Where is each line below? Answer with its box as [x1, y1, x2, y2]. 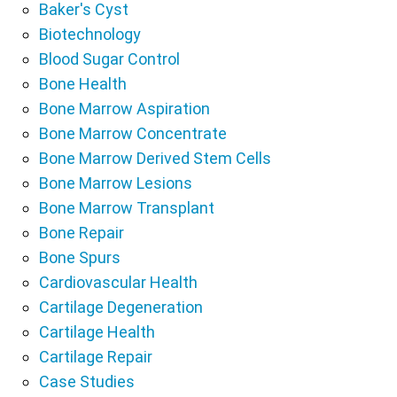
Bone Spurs [39, 248, 121, 268]
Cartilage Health [39, 323, 155, 342]
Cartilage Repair [39, 347, 152, 367]
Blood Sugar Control [39, 50, 180, 69]
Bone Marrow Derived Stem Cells [39, 149, 271, 168]
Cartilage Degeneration [39, 298, 203, 317]
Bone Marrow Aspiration [39, 99, 210, 119]
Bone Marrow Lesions [39, 174, 192, 193]
